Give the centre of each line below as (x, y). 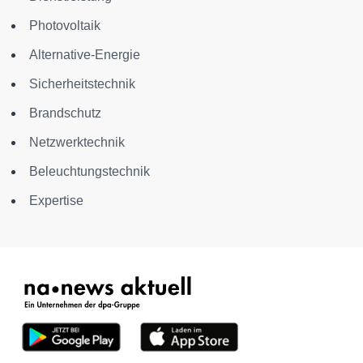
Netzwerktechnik (77, 142)
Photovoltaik (65, 25)
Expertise (56, 200)
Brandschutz (65, 113)
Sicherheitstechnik (82, 83)
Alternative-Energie (85, 54)
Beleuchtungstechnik (90, 171)
